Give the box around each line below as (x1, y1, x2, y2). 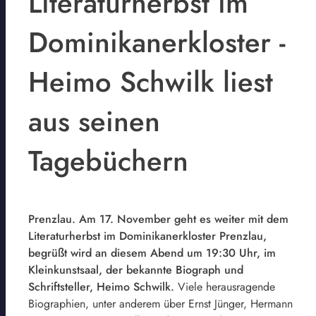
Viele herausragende (174, 278, 275, 295)
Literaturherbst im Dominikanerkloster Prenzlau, (28, 227, 267, 244)
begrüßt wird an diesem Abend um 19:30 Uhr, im (28, 244, 276, 261)
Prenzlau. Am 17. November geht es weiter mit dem (28, 210, 288, 227)
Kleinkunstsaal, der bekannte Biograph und (28, 261, 243, 278)
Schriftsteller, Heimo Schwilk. (28, 278, 174, 295)
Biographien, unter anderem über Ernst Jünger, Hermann (28, 295, 293, 312)
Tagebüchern (28, 140, 188, 181)
